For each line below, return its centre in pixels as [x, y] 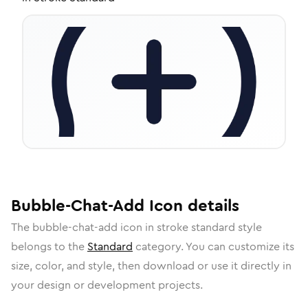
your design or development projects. [107, 285]
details [211, 206]
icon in [137, 227]
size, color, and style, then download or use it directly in [151, 266]
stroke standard [196, 227]
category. [159, 246]
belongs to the [49, 246]
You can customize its [240, 246]
